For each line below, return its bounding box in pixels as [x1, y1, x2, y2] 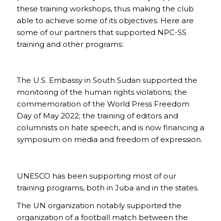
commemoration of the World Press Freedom [16, 99, 189, 109]
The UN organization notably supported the [16, 201, 182, 211]
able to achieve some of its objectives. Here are [16, 15, 194, 25]
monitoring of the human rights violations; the [16, 87, 187, 97]
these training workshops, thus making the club [16, 3, 194, 13]
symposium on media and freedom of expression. [16, 135, 202, 144]
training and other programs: [16, 39, 123, 49]
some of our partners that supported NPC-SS [16, 27, 186, 37]
